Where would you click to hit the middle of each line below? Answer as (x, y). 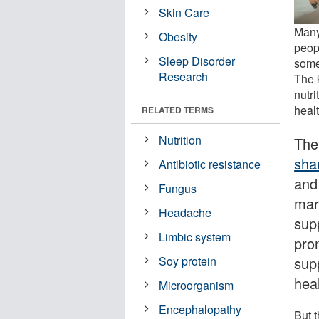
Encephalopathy (200, 309)
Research (184, 76)
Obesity (178, 36)
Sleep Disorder (197, 61)
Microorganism (197, 285)
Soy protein (188, 261)
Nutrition (181, 140)
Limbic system (195, 236)
